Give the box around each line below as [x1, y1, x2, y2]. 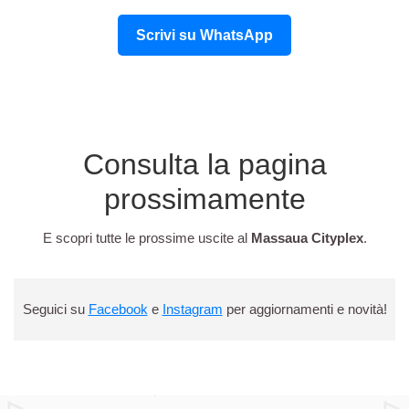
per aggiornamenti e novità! [222, 300, 387, 317]
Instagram [162, 300, 223, 317]
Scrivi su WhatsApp [136, 26, 273, 43]
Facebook [88, 300, 148, 317]
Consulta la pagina [82, 147, 327, 181]
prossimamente [103, 182, 306, 215]
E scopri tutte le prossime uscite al [42, 229, 251, 246]
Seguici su [22, 300, 89, 317]
